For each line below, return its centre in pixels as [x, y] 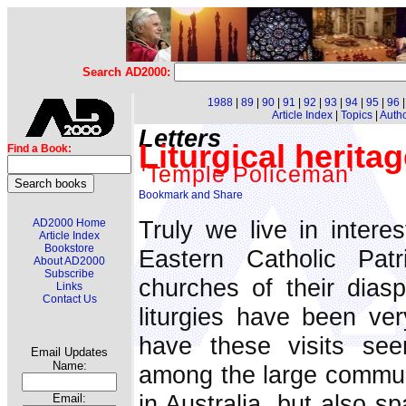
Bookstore [69, 248]
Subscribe [69, 274]
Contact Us [69, 299]
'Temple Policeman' [248, 174]
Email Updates [69, 352]
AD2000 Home [69, 223]
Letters [180, 139]
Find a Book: [39, 149]
